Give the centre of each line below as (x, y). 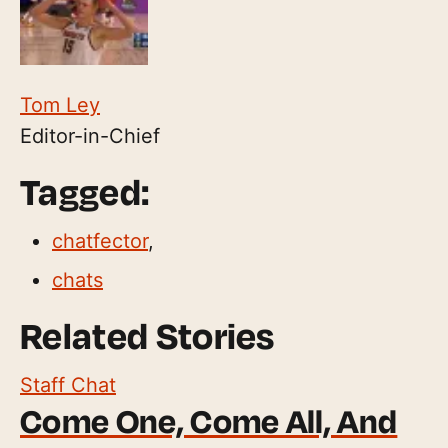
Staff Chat (68, 385)
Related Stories (147, 335)
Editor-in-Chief (90, 136)
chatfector (100, 241)
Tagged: (85, 191)
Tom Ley (60, 105)
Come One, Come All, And (209, 421)
